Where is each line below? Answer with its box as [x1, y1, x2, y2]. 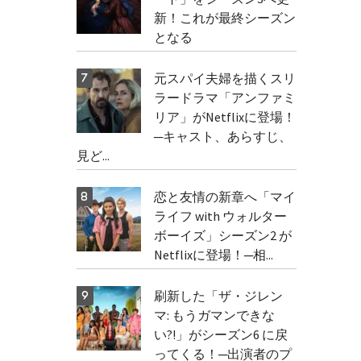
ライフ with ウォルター [153, 208, 287, 224]
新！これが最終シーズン [153, 10, 296, 26]
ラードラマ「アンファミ [153, 89, 296, 106]
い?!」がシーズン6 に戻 [153, 326, 288, 342]
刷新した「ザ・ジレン [153, 288, 283, 304]
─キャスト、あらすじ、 [153, 128, 292, 144]
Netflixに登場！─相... [153, 247, 273, 263]
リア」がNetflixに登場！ [153, 109, 296, 125]
